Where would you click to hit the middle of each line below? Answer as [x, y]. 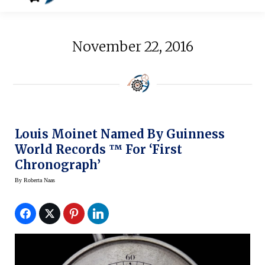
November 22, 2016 [132, 47]
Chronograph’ [58, 164]
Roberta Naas [39, 180]
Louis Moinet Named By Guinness [120, 134]
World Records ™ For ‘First [98, 149]
